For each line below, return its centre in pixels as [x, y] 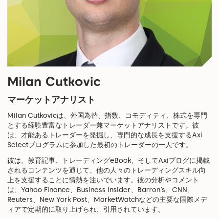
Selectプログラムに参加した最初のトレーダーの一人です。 [100, 145]
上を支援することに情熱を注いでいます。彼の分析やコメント [103, 180]
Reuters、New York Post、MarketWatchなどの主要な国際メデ [107, 199]
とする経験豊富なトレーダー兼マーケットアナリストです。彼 [103, 125]
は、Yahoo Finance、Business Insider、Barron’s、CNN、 [101, 190]
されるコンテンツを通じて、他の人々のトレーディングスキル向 [107, 170]
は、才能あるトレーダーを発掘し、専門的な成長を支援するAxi [105, 135]
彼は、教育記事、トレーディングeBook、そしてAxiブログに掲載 [109, 160]
